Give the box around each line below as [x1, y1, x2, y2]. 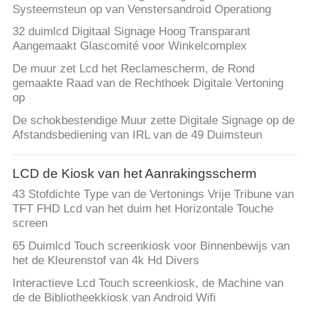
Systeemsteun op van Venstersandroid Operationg [12, 2, 271, 16]
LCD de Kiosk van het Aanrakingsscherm [12, 166, 257, 181]
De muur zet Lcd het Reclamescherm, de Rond [12, 62, 255, 76]
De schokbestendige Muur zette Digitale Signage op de [12, 114, 295, 128]
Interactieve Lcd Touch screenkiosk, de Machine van [12, 277, 283, 290]
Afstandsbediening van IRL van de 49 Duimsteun [12, 128, 262, 142]
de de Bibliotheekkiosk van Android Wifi [12, 291, 216, 305]
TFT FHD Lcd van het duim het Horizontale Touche [12, 202, 273, 216]
